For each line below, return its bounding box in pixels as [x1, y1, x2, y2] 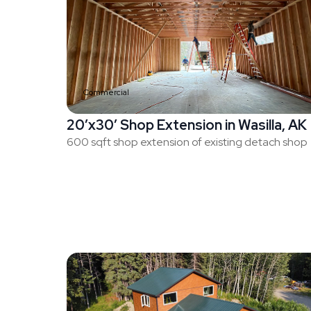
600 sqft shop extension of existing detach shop [67, 135, 308, 150]
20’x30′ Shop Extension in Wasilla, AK [67, 116, 307, 135]
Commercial [83, 87, 129, 99]
